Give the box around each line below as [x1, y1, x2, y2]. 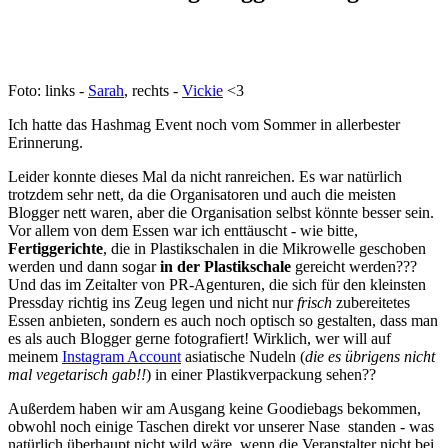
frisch [297, 294, 332, 312]
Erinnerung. [8, 134, 83, 152]
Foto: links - [8, 82, 88, 100]
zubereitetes [332, 294, 410, 312]
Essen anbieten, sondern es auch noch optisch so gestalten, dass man [8, 312, 438, 330]
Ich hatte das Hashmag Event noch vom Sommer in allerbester [8, 116, 400, 134]
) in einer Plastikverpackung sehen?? [146, 366, 376, 384]
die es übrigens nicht [305, 348, 435, 366]
